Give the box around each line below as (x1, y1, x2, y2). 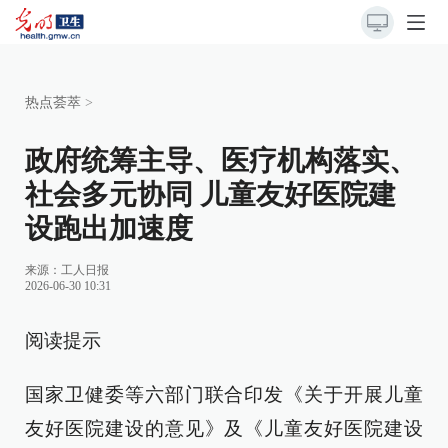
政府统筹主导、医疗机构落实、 (25, 145, 417, 176)
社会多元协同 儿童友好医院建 (25, 179, 396, 210)
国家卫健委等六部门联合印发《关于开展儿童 (25, 384, 423, 405)
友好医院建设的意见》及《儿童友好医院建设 (25, 418, 423, 439)
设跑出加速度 (25, 213, 193, 244)
